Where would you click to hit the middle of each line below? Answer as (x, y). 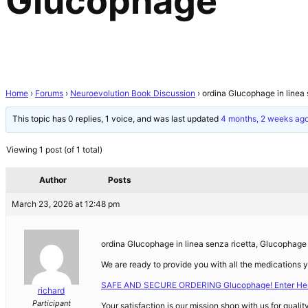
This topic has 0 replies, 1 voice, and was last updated (117, 119)
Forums (49, 93)
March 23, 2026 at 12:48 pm (66, 203)
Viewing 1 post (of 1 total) (54, 149)
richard (51, 290)
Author (53, 179)
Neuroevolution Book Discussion (133, 93)
